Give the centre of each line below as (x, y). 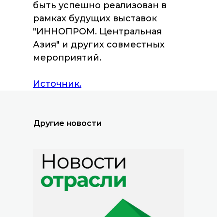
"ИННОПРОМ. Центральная (97, 31)
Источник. (57, 84)
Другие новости (68, 123)
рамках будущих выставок (95, 18)
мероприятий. (67, 58)
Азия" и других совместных (99, 45)
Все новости (124, 54)
